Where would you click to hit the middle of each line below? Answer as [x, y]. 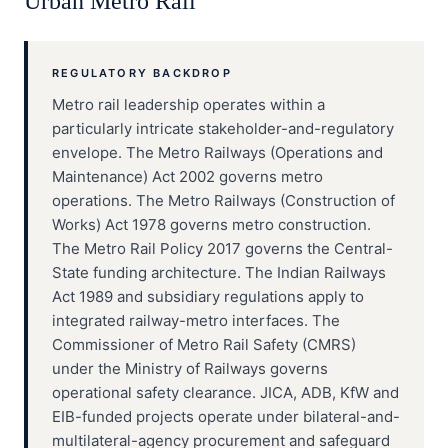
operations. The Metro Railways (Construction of [223, 200]
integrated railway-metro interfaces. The [196, 320]
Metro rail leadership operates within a [188, 104]
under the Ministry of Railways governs [190, 368]
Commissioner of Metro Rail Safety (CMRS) [204, 344]
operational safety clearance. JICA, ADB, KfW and [225, 392]
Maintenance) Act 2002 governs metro [187, 176]
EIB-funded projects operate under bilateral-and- [226, 416]
